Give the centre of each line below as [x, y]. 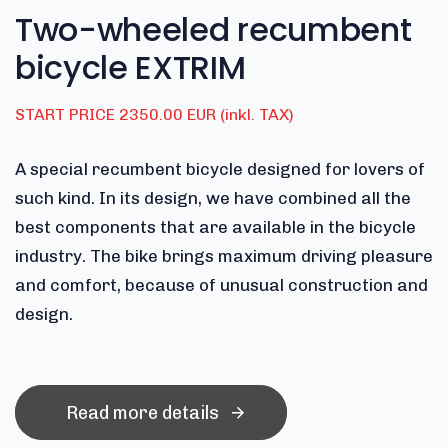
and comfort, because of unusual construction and [221, 284]
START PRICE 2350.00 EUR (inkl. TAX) [154, 114]
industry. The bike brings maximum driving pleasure [224, 255]
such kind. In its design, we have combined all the [213, 197]
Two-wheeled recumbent [213, 29]
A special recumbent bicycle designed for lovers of [220, 168]
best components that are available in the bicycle [215, 226]
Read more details [142, 412]
